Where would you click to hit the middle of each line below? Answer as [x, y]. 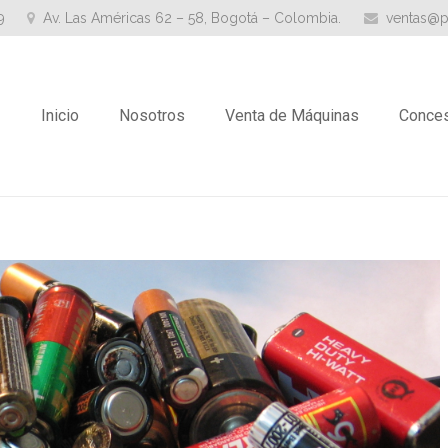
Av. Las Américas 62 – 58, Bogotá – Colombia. [192, 17]
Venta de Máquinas [291, 115]
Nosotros [151, 115]
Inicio [59, 115]
